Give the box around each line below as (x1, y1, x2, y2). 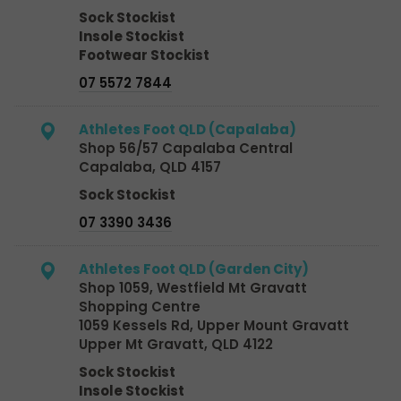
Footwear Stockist (79, 45, 209, 64)
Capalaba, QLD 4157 (79, 157, 221, 176)
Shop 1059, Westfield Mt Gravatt (79, 277, 307, 297)
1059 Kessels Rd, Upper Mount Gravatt (79, 315, 349, 335)
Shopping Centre (79, 296, 200, 316)
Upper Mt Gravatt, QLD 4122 (79, 334, 273, 354)
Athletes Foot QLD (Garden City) (79, 259, 309, 278)
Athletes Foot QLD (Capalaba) (79, 119, 296, 139)
